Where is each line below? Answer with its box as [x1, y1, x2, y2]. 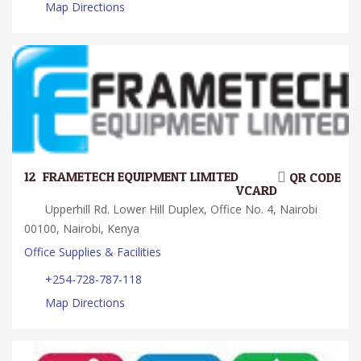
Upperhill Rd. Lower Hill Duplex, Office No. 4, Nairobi [42, 201, 317, 217]
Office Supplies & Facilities [24, 243, 161, 259]
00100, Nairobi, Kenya [24, 220, 139, 236]
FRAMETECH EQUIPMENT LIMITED [43, 164, 239, 189]
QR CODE [286, 165, 341, 189]
